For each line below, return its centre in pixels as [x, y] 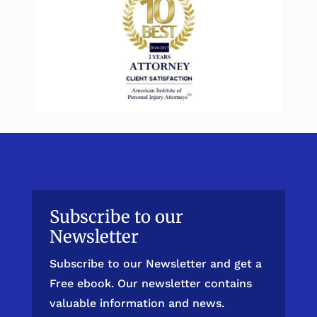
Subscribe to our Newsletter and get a [155, 264]
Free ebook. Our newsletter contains [150, 284]
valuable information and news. [137, 304]
